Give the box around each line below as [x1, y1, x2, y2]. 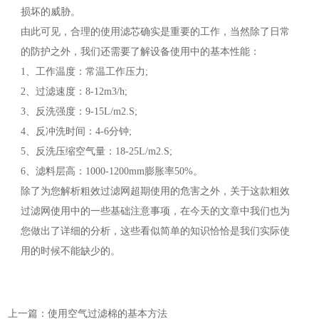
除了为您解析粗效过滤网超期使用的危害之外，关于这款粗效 [20, 186, 290, 197]
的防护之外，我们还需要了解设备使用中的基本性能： [20, 46, 260, 58]
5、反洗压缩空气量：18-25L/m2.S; [20, 146, 172, 157]
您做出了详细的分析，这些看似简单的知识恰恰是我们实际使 [20, 226, 290, 237]
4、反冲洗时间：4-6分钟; [20, 126, 132, 137]
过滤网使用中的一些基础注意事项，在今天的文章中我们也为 [20, 206, 290, 217]
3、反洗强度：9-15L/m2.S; [20, 106, 137, 117]
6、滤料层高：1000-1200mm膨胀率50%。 [20, 166, 203, 177]
